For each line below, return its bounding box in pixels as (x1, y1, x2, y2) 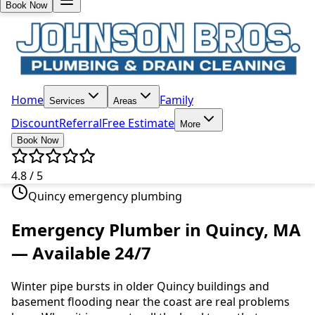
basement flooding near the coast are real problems (11, 293, 290, 309)
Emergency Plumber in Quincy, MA (11, 217, 301, 241)
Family (160, 91, 193, 108)
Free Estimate (102, 115, 174, 131)
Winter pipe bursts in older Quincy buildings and (11, 278, 269, 294)
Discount (11, 115, 59, 131)
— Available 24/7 (11, 240, 151, 264)
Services (49, 95, 85, 106)
